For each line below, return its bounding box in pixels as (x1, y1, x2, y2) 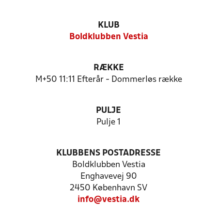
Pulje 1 (96, 118, 121, 126)
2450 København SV (70, 184, 147, 192)
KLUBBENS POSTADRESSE (56, 149, 161, 157)
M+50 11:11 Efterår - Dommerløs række (35, 76, 182, 84)
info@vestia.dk (77, 196, 139, 204)
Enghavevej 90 (80, 172, 137, 181)
